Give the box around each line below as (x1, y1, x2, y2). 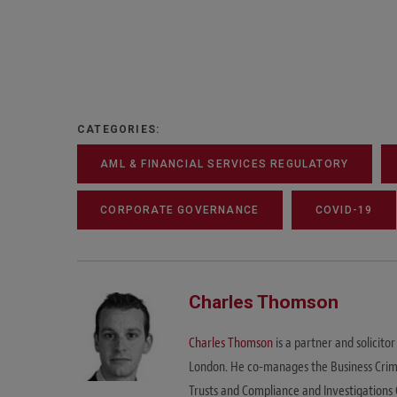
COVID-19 (315, 204, 373, 217)
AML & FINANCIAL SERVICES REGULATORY (100, 158, 349, 170)
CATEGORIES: (77, 122, 160, 136)
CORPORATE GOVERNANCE (100, 204, 260, 217)
